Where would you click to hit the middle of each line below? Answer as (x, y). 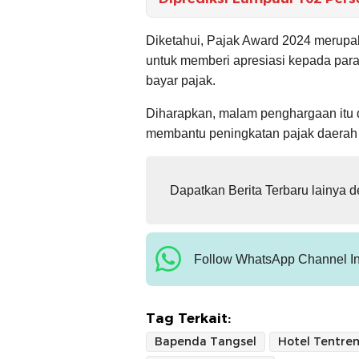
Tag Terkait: (188, 318)
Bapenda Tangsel (206, 341)
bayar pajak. (181, 80)
